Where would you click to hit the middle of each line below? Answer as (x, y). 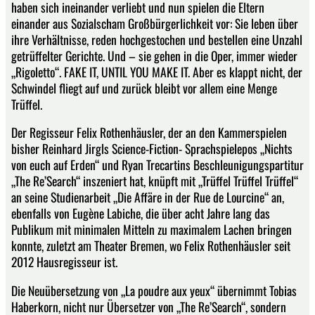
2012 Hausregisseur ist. (64, 262)
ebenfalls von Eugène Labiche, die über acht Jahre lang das (141, 213)
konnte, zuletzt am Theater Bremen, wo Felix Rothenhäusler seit (151, 246)
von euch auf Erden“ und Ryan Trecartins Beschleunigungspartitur (157, 165)
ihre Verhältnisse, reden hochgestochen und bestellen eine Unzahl (157, 39)
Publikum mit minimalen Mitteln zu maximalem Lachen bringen (152, 230)
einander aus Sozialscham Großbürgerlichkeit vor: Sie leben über (155, 23)
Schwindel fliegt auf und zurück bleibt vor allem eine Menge (144, 88)
